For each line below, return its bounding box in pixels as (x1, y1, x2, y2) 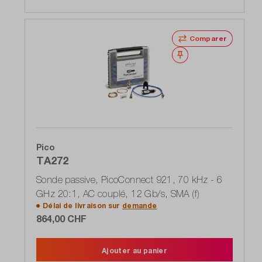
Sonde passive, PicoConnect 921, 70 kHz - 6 (36, 174, 223, 185)
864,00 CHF (36, 212, 87, 224)
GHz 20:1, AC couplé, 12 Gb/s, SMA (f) (36, 188, 200, 199)
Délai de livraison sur (43, 201, 123, 210)
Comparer (189, 33, 227, 43)
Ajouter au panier (102, 246, 167, 255)
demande (122, 201, 157, 210)
